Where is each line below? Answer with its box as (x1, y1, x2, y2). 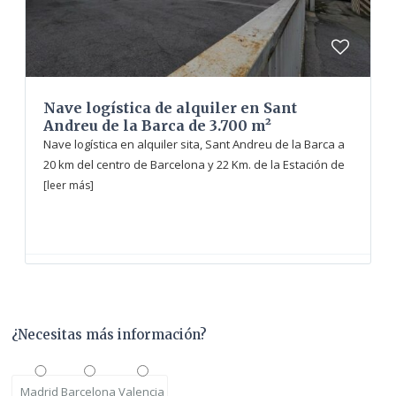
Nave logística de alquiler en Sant (43, 99, 297, 118)
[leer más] (43, 178, 94, 194)
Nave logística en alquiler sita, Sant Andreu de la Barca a (43, 136, 345, 153)
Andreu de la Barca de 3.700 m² (43, 117, 271, 135)
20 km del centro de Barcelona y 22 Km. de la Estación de (43, 156, 345, 173)
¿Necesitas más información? (11, 326, 207, 344)
